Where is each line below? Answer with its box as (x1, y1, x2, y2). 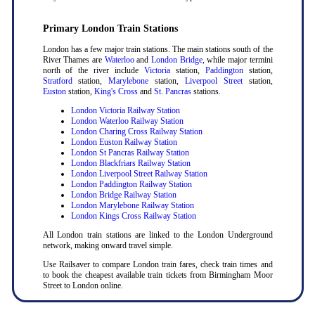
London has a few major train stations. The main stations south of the (42, 44, 273, 55)
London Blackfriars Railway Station (70, 158, 191, 169)
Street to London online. (42, 281, 123, 291)
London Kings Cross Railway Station (70, 211, 196, 221)
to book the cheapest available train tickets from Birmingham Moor (42, 270, 273, 281)
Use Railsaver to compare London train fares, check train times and (42, 259, 273, 270)
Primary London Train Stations (42, 23, 178, 34)
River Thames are (42, 55, 105, 65)
